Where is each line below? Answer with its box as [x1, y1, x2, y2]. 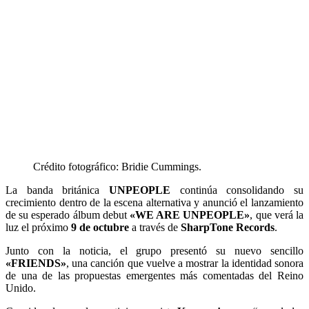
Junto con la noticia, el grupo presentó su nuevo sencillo [6, 244, 303, 257]
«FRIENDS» [6, 257, 66, 269]
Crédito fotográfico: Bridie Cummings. [33, 160, 201, 172]
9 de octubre [71, 221, 129, 233]
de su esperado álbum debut [6, 208, 130, 221]
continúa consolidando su [170, 183, 303, 196]
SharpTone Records [181, 221, 275, 233]
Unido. [6, 281, 36, 294]
